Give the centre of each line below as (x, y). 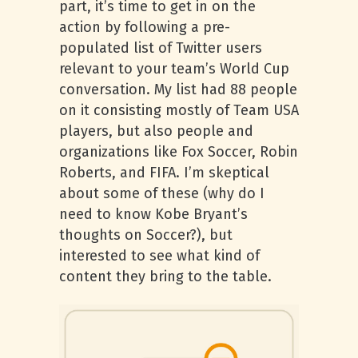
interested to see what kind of (159, 256)
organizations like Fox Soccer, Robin (179, 152)
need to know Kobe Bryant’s (153, 214)
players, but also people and (156, 131)
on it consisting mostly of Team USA (179, 110)
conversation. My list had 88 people (178, 89)
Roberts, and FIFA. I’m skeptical (164, 173)
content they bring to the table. (165, 276)
